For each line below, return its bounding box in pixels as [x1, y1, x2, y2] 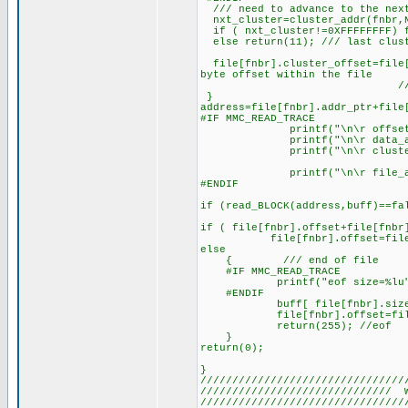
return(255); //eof [200, 321, 392, 331]
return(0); [200, 342, 264, 353]
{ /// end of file [200, 255, 379, 266]
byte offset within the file [200, 69, 372, 80]
